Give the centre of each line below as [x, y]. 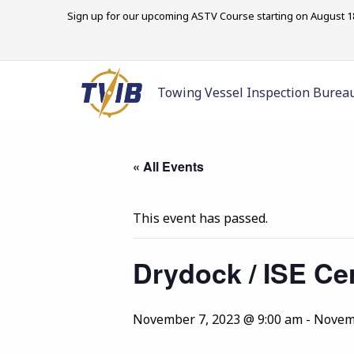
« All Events [168, 166]
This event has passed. [200, 218]
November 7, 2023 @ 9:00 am [218, 319]
